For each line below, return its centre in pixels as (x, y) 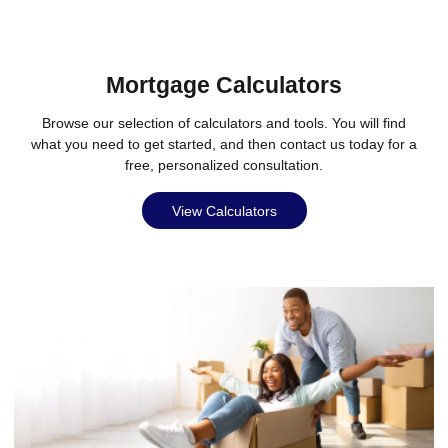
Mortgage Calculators (224, 86)
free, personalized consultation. (224, 165)
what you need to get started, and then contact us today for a (224, 144)
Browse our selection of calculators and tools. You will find (224, 123)
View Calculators (224, 210)
